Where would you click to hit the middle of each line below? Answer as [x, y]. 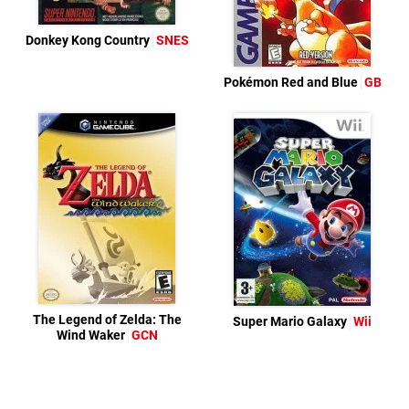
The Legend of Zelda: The [107, 320]
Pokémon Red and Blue [292, 82]
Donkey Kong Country [89, 40]
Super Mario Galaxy [291, 321]
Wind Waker [92, 335]
